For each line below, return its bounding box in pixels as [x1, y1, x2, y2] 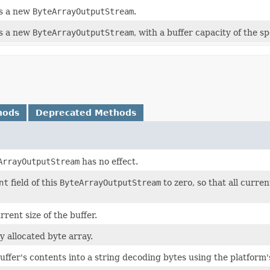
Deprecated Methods [36, 107, 136, 118]
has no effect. [80, 156, 138, 166]
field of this [8, 177, 60, 187]
